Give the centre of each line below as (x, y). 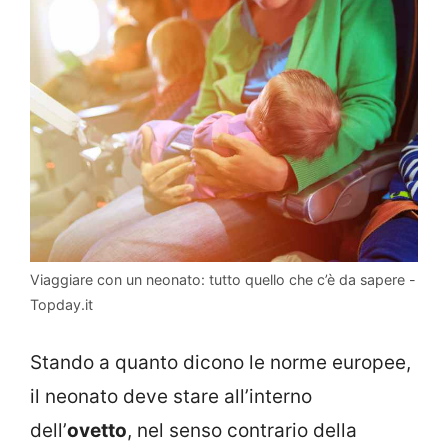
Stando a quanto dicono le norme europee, (220, 362)
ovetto (97, 430)
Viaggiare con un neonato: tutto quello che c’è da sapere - (223, 280)
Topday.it (61, 305)
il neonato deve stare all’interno (171, 396)
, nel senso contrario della (242, 430)
